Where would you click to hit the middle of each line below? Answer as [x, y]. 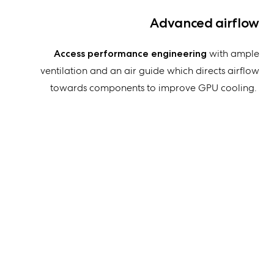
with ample [233, 54]
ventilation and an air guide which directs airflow [150, 71]
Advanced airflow [205, 23]
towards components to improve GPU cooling [152, 88]
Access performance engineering [130, 54]
